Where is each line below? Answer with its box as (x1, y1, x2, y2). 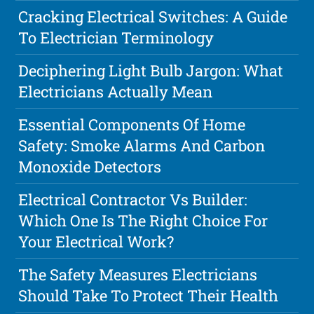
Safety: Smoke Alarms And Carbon (18, 135, 266, 156)
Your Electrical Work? (18, 231, 175, 252)
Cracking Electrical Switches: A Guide (18, 6, 288, 27)
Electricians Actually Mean (18, 81, 213, 102)
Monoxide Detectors (18, 156, 162, 177)
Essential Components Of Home (18, 114, 246, 135)
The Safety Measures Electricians (18, 264, 258, 285)
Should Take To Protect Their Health (18, 285, 279, 306)
